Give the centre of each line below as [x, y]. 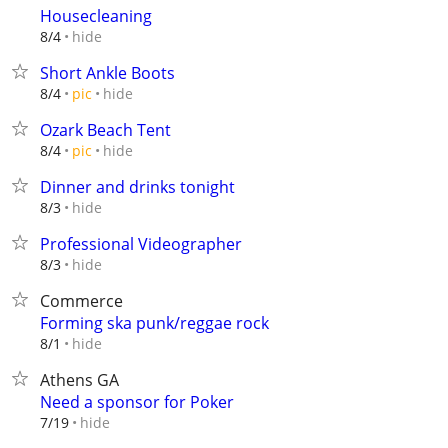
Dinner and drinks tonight [137, 187]
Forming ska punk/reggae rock [154, 323]
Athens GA [79, 380]
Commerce [81, 301]
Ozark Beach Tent [105, 130]
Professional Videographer [141, 244]
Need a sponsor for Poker [137, 402]
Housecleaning [96, 16]
